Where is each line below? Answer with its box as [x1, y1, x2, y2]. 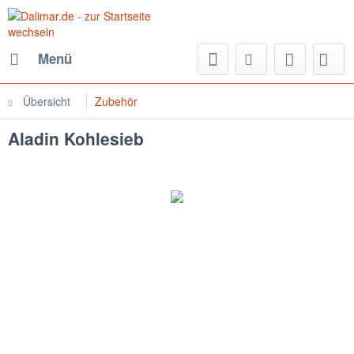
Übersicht [23, 93, 70, 109]
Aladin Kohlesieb [8, 126, 144, 150]
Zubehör [95, 93, 137, 109]
